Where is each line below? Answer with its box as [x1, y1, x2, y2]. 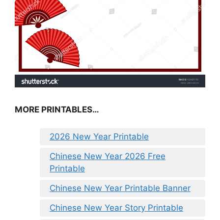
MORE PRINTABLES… [15, 104, 99, 114]
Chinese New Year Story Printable [50, 203, 183, 213]
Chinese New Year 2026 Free [50, 151, 165, 162]
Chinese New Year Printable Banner [50, 183, 191, 193]
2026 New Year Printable [50, 132, 149, 142]
